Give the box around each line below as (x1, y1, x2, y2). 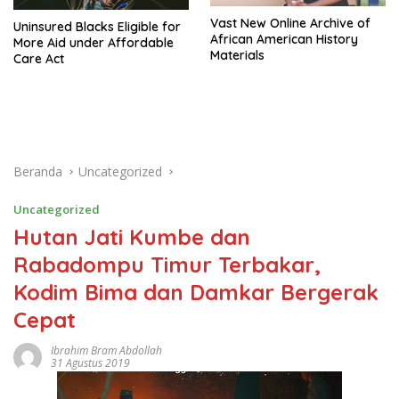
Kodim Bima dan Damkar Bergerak (13, 278, 379, 305)
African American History (210, 30, 358, 47)
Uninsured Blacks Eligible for (13, 18, 181, 35)
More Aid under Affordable (13, 34, 174, 51)
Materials (210, 46, 265, 63)
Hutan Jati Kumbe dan (13, 223, 250, 250)
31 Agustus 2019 (51, 354, 130, 370)
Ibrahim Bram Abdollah (51, 342, 162, 358)
